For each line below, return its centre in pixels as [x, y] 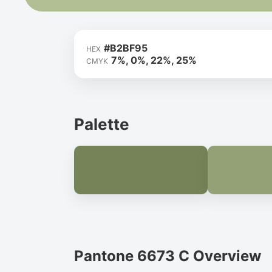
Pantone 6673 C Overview [168, 256]
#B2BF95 [126, 48]
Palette [102, 124]
